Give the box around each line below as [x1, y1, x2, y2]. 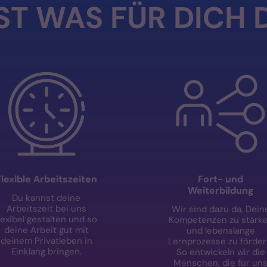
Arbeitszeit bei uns [6, 202, 86, 215]
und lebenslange [186, 224, 255, 237]
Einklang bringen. [11, 245, 82, 257]
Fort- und [198, 173, 244, 185]
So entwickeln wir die [176, 246, 265, 258]
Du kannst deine [12, 191, 81, 204]
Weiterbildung [187, 184, 254, 197]
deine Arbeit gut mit [4, 223, 89, 236]
